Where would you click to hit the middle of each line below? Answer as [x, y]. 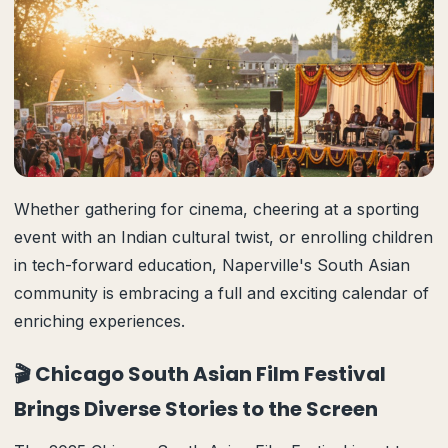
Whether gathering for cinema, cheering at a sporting [216, 209]
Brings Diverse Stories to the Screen [196, 409]
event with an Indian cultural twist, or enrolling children [223, 237]
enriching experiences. [99, 321]
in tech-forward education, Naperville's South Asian [212, 265]
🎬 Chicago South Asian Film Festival [200, 374]
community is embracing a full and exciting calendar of [221, 293]
